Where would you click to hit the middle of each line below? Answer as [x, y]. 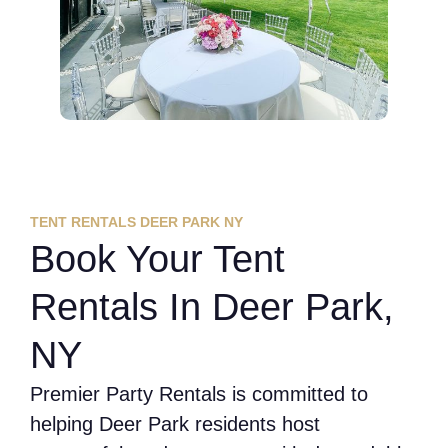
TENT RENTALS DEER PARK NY [136, 221]
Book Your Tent [157, 258]
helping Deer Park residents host [175, 423]
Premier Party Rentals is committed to [199, 393]
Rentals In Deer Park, [212, 306]
